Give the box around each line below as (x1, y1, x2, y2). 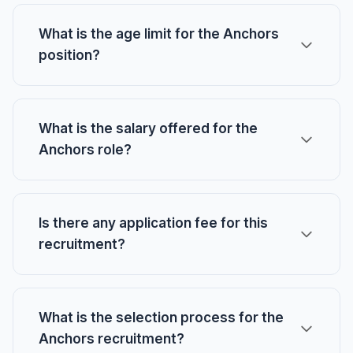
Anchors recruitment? (39, 331, 184, 347)
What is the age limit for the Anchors (39, 26, 279, 42)
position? (39, 47, 100, 63)
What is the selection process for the (39, 310, 284, 325)
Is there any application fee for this (39, 215, 268, 231)
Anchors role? (39, 142, 132, 158)
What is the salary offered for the (39, 121, 258, 136)
